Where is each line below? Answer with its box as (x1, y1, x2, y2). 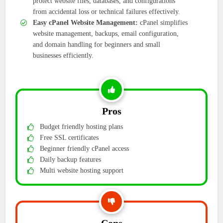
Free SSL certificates (40, 134, 99, 142)
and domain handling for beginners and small (33, 41, 161, 49)
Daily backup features (40, 156, 102, 164)
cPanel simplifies (138, 19, 188, 27)
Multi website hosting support (40, 167, 124, 175)
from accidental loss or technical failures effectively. (33, 8, 181, 16)
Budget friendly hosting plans (40, 123, 123, 131)
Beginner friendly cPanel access (40, 145, 129, 153)
